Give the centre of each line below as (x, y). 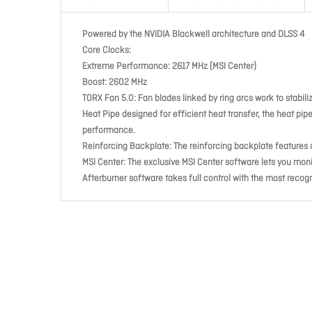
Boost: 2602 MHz (115, 83)
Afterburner (104, 179)
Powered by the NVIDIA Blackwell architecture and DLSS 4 (193, 34)
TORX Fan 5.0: (110, 99)
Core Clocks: (107, 50)
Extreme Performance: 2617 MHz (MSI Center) (169, 67)
